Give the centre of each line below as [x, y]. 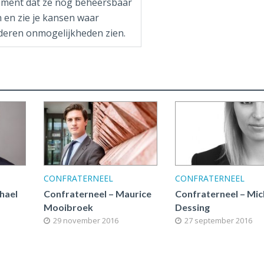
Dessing [193, 207]
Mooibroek [68, 207]
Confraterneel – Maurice [97, 193]
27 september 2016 [219, 220]
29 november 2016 [85, 220]
